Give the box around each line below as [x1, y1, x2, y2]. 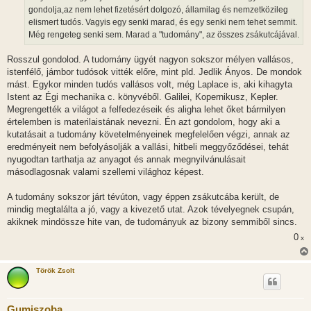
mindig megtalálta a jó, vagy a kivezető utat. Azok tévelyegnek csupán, [7, 204, 294, 215]
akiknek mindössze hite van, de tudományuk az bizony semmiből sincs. [7, 217, 297, 228]
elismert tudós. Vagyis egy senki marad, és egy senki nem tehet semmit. [28, 17, 297, 27]
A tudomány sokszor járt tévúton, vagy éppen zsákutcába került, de [7, 192, 279, 203]
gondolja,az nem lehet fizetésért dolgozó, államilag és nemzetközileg [28, 4, 288, 15]
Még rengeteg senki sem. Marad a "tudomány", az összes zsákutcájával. [28, 29, 299, 40]
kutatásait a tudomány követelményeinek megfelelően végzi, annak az [7, 129, 290, 140]
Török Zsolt [36, 267, 74, 275]
